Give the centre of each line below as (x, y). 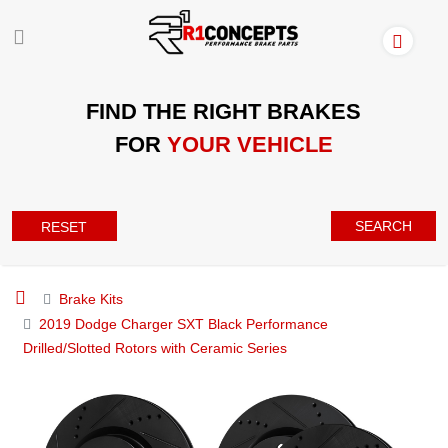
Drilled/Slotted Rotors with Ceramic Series (155, 347)
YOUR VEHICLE (249, 144)
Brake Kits (91, 298)
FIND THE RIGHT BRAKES (224, 111)
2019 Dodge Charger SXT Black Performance (183, 323)
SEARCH (384, 225)
